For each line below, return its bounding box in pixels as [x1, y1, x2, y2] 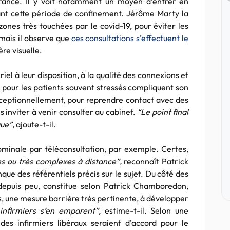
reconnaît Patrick [124, 156, 189, 166]
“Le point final [137, 107, 189, 117]
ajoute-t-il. [16, 119, 56, 129]
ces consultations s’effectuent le [71, 33, 189, 43]
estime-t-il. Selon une [104, 205, 189, 216]
